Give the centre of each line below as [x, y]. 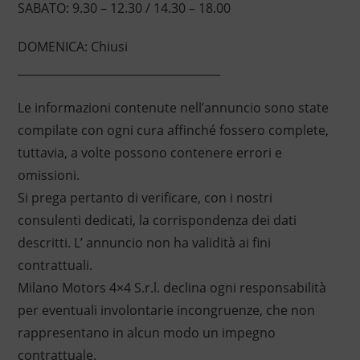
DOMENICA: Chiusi [72, 47]
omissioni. [48, 176]
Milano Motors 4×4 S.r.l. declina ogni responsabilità [172, 288]
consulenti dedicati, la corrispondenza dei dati [157, 221]
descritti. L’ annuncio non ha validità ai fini [144, 243]
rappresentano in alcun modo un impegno [146, 333]
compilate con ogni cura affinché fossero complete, [173, 131]
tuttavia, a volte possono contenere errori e [149, 153]
